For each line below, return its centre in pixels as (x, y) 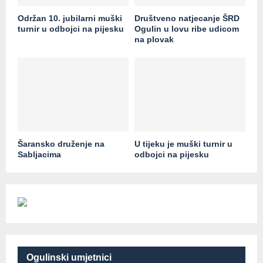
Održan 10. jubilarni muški (70, 18)
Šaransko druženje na (61, 144)
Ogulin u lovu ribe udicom (187, 28)
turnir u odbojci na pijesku (71, 28)
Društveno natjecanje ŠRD (187, 18)
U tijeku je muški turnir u (183, 144)
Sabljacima (39, 154)
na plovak (154, 39)
